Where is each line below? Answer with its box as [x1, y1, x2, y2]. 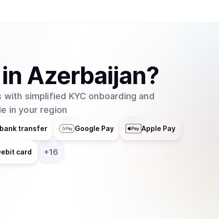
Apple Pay [141, 124, 175, 132]
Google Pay [75, 124, 114, 132]
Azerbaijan [26, 61, 147, 90]
